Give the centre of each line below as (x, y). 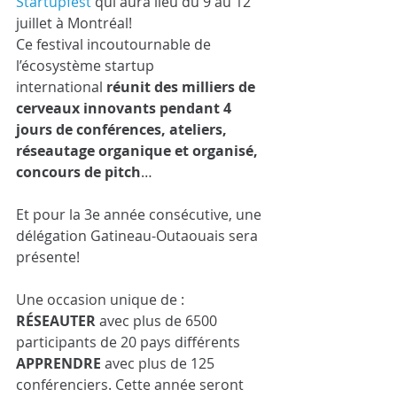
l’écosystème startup (87, 66)
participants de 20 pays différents (128, 342)
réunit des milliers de (181, 87)
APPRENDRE (58, 363)
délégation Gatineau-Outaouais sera (139, 236)
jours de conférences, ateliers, (123, 129)
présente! (48, 257)
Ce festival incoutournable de (115, 44)
